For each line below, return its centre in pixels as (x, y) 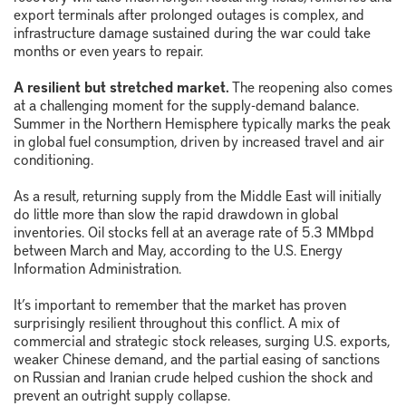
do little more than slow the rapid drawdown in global (176, 213)
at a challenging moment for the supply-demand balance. (186, 105)
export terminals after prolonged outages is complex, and (189, 14)
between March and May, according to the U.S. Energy (178, 250)
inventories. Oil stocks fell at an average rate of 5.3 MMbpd (194, 232)
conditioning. (53, 159)
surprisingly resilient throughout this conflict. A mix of (177, 322)
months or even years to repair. (108, 50)
